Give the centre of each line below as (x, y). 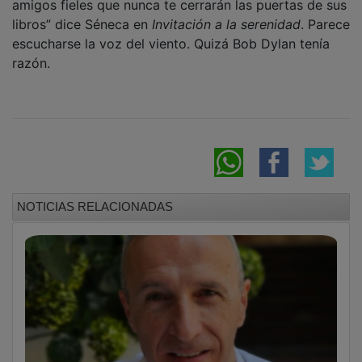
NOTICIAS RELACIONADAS (95, 195)
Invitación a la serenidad (226, 13)
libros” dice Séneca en (82, 13)
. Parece (325, 13)
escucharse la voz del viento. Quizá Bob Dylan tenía (171, 32)
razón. (31, 51)
